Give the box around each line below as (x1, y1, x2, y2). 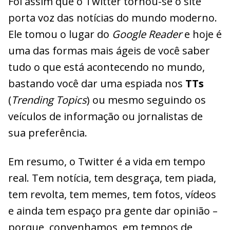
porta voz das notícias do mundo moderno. (8, 10, 217, 25)
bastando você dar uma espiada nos (8, 76, 185, 90)
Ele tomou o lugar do (8, 27, 112, 41)
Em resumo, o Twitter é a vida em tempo (8, 154, 205, 168)
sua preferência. (8, 125, 87, 140)
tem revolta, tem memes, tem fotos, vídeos (8, 187, 216, 201)
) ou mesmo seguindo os (87, 92, 206, 107)
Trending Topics (11, 92, 87, 107)
